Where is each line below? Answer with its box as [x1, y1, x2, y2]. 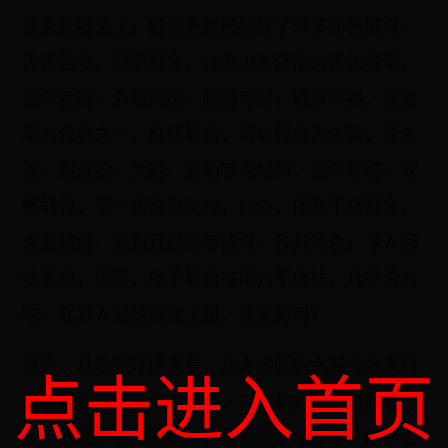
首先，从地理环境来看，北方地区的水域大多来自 [22, 354, 419, 376]
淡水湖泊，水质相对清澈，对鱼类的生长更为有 [22, 390, 401, 412]
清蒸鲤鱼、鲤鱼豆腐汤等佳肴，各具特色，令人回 [22, 231, 419, 253]
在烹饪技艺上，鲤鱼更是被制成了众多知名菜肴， [22, 15, 419, 37]
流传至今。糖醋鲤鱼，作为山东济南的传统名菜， [22, 51, 419, 73]
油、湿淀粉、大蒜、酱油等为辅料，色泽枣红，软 [22, 159, 419, 181]
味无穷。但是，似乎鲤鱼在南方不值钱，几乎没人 [22, 267, 419, 289]
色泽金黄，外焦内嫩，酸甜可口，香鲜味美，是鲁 [22, 87, 419, 109]
